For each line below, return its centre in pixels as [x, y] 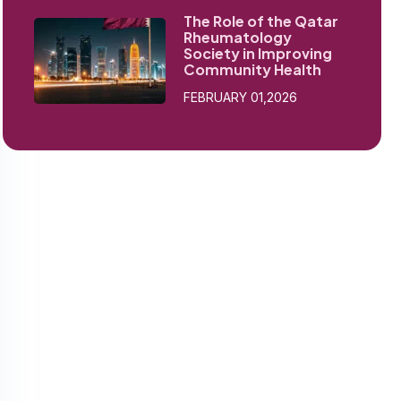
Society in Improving [257, 53]
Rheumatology [237, 37]
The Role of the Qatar [260, 21]
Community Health [252, 69]
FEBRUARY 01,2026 [240, 97]
